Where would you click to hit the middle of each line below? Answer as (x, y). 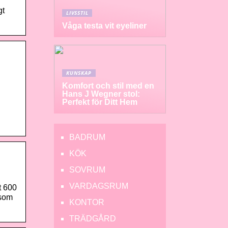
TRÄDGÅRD (93, 219)
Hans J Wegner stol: (101, 94)
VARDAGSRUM (99, 186)
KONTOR (87, 202)
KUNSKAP (79, 73)
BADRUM (87, 137)
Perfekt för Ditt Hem (100, 102)
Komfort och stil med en (108, 86)
